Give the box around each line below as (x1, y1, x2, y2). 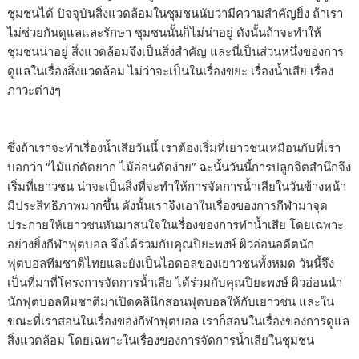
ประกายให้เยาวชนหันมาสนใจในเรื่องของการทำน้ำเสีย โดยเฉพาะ (7, 216, 345, 233)
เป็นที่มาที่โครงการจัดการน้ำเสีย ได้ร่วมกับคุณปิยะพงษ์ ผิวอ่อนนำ (7, 274, 343, 291)
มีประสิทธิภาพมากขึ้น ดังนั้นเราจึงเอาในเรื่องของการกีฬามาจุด (7, 197, 329, 214)
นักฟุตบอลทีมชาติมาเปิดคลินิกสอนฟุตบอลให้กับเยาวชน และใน (7, 293, 335, 310)
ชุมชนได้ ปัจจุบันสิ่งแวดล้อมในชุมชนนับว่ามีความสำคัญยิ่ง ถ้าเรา (7, 5, 344, 22)
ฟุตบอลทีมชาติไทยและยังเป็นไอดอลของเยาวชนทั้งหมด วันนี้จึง (7, 255, 335, 272)
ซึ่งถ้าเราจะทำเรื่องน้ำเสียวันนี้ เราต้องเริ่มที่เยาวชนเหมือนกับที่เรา (7, 139, 341, 156)
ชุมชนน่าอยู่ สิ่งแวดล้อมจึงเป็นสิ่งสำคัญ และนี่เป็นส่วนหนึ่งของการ (7, 43, 345, 60)
